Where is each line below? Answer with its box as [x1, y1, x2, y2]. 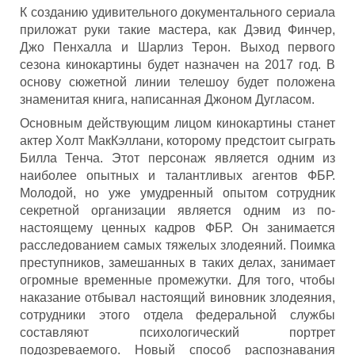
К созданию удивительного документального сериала [19, 6, 336, 19]
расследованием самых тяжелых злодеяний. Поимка [19, 239, 336, 252]
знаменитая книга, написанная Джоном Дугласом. [19, 93, 315, 106]
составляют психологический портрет [19, 326, 336, 339]
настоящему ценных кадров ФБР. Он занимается [19, 221, 336, 235]
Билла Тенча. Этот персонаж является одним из [19, 151, 336, 165]
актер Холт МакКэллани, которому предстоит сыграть [19, 134, 336, 147]
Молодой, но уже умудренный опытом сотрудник [19, 186, 336, 200]
